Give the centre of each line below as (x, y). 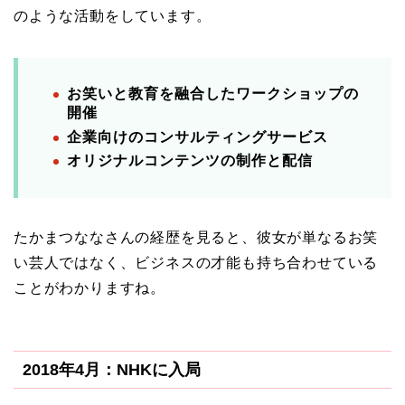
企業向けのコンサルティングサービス (198, 137)
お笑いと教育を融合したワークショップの (213, 94)
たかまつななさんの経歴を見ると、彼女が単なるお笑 (196, 238)
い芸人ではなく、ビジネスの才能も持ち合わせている (196, 263)
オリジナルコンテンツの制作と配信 (190, 161)
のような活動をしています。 (113, 16)
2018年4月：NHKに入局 (112, 369)
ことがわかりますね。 (90, 288)
